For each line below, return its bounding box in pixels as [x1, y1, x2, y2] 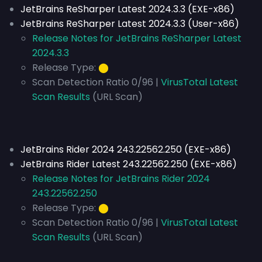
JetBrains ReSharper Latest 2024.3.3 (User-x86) [20, 17, 239, 30]
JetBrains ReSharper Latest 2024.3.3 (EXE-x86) [20, 2, 235, 16]
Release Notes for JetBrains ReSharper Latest [32, 32, 242, 45]
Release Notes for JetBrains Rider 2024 [32, 172, 210, 185]
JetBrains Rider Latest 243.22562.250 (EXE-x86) [20, 157, 237, 171]
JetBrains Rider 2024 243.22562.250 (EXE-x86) [20, 143, 231, 156]
